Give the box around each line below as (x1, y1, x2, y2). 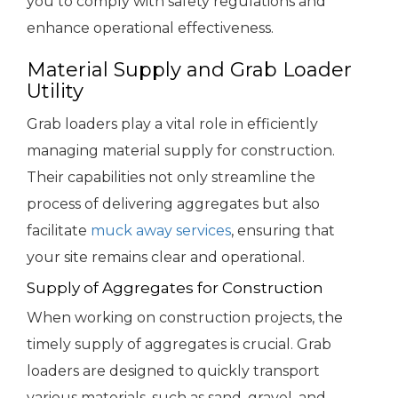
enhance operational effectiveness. (27, 20, 274, 37)
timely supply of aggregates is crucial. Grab (27, 336, 331, 354)
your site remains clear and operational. (27, 249, 305, 267)
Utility (27, 79, 84, 104)
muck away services (91, 222, 231, 240)
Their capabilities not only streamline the (27, 169, 315, 187)
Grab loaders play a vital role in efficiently (27, 115, 318, 133)
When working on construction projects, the (27, 309, 343, 327)
